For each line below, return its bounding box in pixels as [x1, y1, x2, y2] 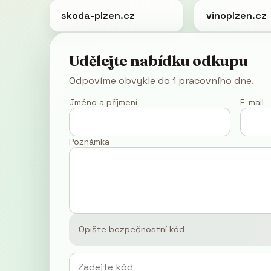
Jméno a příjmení [68, 96, 137, 108]
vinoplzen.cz [206, 8, 267, 22]
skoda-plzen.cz [60, 8, 135, 22]
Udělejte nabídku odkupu [68, 51, 248, 70]
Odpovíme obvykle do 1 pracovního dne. [68, 74, 254, 87]
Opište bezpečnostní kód [78, 224, 184, 235]
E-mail [240, 96, 264, 108]
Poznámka [68, 135, 109, 147]
